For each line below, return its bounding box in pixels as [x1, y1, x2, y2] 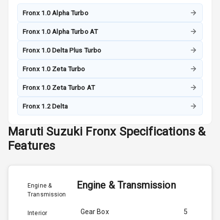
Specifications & [119, 124, 206, 138]
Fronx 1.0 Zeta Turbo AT [23, 83, 95, 91]
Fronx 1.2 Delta [23, 102, 68, 110]
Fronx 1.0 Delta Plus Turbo [23, 46, 102, 54]
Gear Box [80, 207, 109, 216]
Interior [27, 209, 48, 217]
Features [8, 138, 55, 153]
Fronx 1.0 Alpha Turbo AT [23, 27, 98, 35]
